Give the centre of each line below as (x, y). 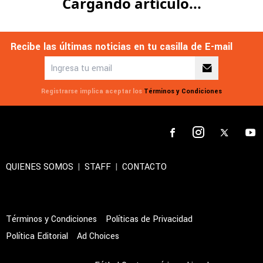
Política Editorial (37, 240)
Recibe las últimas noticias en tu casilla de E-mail (122, 50)
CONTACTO (144, 171)
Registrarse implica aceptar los (92, 95)
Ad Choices (98, 240)
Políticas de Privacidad (149, 223)
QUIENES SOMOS (40, 171)
